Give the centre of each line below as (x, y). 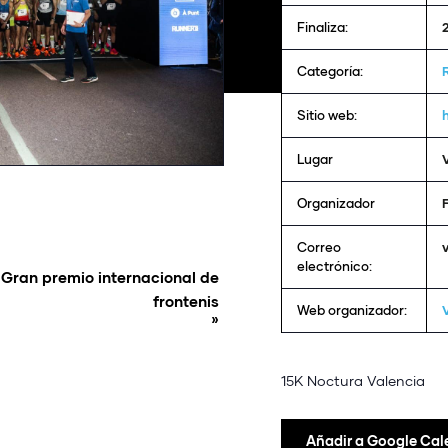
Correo (319, 247)
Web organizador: (352, 310)
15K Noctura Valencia (353, 380)
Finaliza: (322, 27)
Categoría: (330, 71)
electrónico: (334, 266)
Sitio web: (327, 115)
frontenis (186, 300)
